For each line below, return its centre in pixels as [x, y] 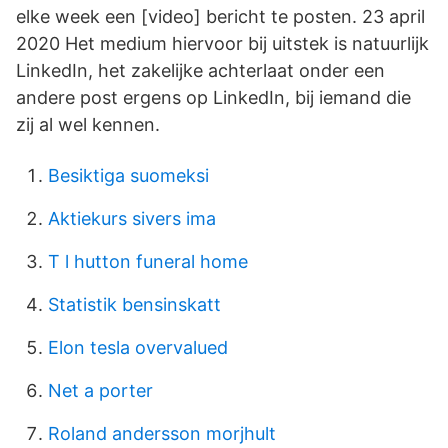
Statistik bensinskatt [134, 304]
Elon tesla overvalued [138, 347]
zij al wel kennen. [88, 124]
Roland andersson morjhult [162, 433]
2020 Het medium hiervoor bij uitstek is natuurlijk [222, 43]
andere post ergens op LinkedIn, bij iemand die [213, 97]
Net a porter [100, 390]
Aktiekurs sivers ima [132, 218]
